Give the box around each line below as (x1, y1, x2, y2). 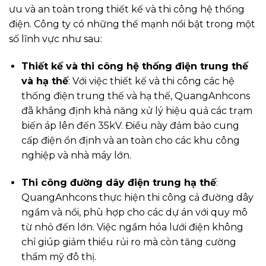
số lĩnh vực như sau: (9, 33, 102, 45)
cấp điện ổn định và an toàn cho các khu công (21, 134, 240, 146)
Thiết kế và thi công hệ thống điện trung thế (21, 60, 248, 72)
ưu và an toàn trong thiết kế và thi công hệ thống (9, 4, 245, 15)
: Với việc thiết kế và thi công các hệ (68, 75, 235, 87)
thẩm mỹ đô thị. (21, 251, 96, 262)
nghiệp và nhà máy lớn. (21, 149, 131, 161)
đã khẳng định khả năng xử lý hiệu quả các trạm (21, 104, 252, 116)
